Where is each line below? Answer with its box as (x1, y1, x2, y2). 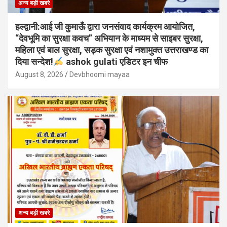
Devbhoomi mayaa (69, 70, 130, 79)
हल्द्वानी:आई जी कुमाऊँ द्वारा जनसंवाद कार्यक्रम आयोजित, (15, 21, 195, 32)
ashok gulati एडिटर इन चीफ (63, 56, 168, 67)
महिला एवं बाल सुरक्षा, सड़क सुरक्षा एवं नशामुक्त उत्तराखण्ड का (15, 45, 208, 56)
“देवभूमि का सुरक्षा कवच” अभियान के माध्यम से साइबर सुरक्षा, (15, 33, 203, 44)
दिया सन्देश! (15, 56, 53, 67)
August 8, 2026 (15, 70, 63, 79)
